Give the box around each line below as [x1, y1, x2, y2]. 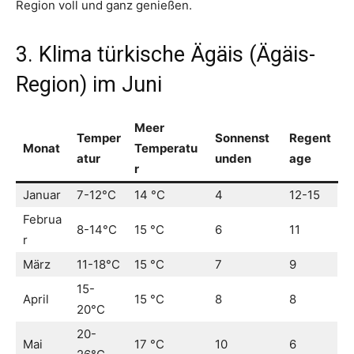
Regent [289, 130, 331, 146]
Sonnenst [215, 130, 269, 146]
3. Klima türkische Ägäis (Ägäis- [16, 42, 315, 68]
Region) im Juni [16, 72, 162, 98]
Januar [23, 187, 61, 203]
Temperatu [134, 141, 198, 156]
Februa [23, 212, 62, 228]
